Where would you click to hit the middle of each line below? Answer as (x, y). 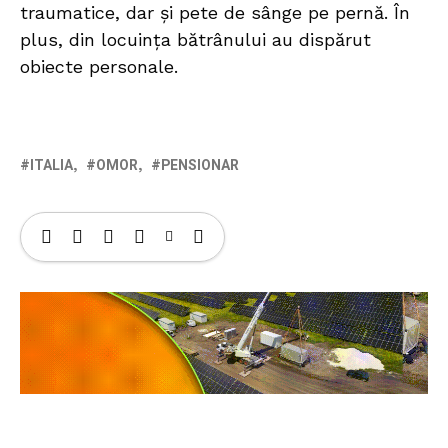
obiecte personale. (99, 67)
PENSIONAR (200, 166)
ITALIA (51, 166)
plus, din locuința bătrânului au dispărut (195, 40)
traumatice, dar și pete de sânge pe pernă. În (215, 13)
